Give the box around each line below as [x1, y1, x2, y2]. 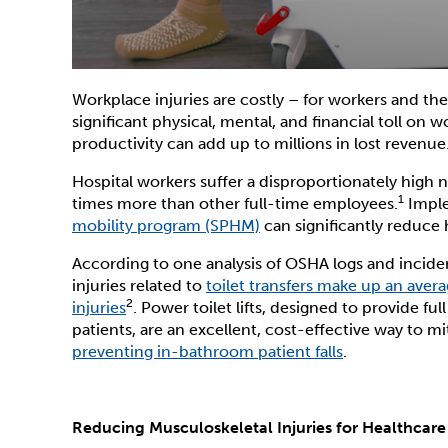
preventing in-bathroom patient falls [72, 342, 343, 361]
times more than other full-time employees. [72, 194, 398, 213]
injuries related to [72, 276, 206, 295]
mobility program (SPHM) [72, 216, 260, 235]
